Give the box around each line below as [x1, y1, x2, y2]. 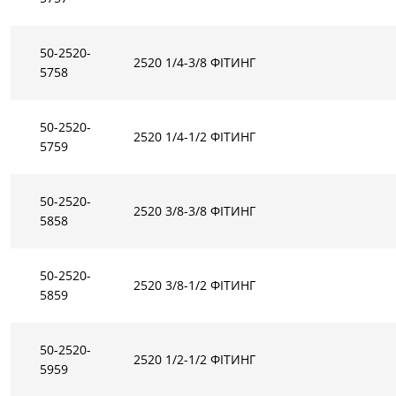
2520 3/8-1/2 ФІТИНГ [133, 276, 256, 293]
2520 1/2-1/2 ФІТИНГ [133, 350, 256, 368]
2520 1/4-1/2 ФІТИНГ [133, 127, 256, 145]
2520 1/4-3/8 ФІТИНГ [133, 53, 256, 71]
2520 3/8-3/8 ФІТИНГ [133, 202, 256, 219]
